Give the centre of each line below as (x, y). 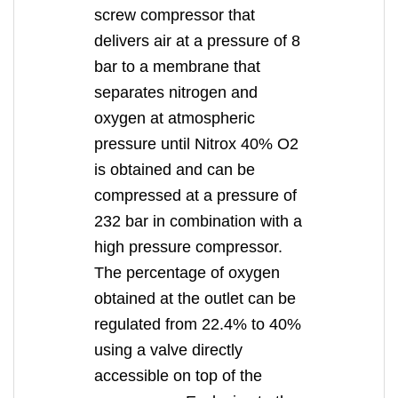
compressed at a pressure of (195, 195)
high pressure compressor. (188, 247)
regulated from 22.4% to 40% (198, 324)
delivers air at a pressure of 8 (197, 41)
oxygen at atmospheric (175, 118)
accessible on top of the (178, 376)
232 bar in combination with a (198, 221)
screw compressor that (175, 15)
